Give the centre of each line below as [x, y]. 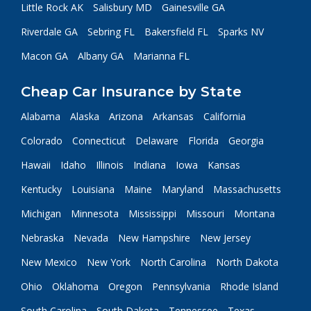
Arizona [126, 116]
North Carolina [173, 262]
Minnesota [95, 213]
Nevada [91, 238]
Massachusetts [247, 189]
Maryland [183, 189]
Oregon [125, 286]
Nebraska [42, 238]
